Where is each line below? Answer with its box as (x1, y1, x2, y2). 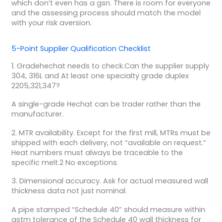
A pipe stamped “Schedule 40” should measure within (11, 204, 205, 215)
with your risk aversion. (11, 17, 92, 28)
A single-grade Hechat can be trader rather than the (11, 99, 201, 110)
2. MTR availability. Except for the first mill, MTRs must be (11, 127, 211, 138)
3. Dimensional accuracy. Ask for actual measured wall (11, 176, 208, 186)
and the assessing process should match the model (11, 7, 201, 18)
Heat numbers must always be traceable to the (11, 147, 183, 158)
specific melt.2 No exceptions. (11, 157, 118, 167)
